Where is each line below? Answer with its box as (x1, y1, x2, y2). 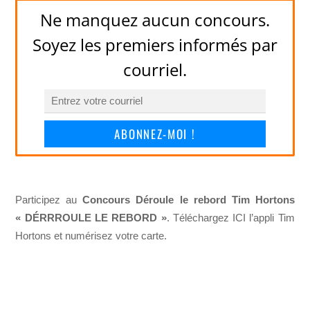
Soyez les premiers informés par (33, 33, 277, 56)
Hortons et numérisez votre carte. (15, 229, 167, 241)
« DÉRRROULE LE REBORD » (15, 211, 167, 224)
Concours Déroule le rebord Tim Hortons (82, 193, 295, 206)
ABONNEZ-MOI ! (114, 125, 196, 143)
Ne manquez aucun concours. (40, 8, 270, 31)
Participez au (15, 193, 83, 206)
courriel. (123, 57, 187, 81)
